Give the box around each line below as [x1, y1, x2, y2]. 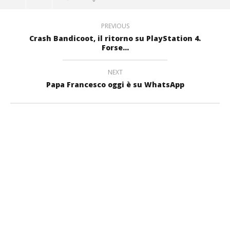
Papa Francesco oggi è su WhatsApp [46, 80, 184, 90]
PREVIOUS [101, 22, 129, 31]
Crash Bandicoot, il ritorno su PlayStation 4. [29, 33, 201, 44]
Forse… [101, 43, 129, 53]
